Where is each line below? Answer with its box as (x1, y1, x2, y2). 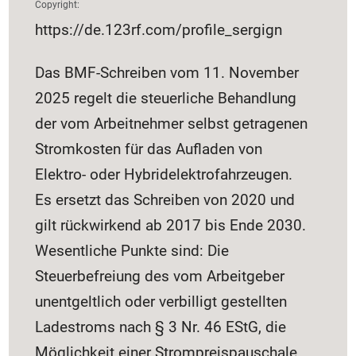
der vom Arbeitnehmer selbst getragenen (35, 114, 308, 133)
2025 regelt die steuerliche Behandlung (35, 88, 297, 107)
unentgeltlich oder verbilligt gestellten (35, 292, 288, 311)
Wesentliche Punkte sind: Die (35, 241, 230, 260)
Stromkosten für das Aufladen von (35, 139, 263, 158)
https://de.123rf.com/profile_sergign (35, 20, 283, 39)
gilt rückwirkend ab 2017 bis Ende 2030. (35, 215, 307, 234)
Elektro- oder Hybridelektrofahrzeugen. (35, 164, 293, 184)
